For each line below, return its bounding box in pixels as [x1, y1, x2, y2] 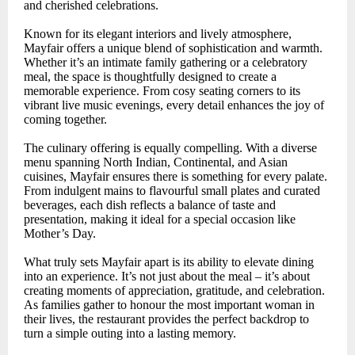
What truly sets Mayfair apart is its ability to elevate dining [24, 255, 314, 269]
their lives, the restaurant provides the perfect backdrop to [24, 312, 309, 326]
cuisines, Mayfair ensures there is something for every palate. [24, 170, 327, 184]
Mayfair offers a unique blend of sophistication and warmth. [24, 41, 323, 55]
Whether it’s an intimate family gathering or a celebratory [24, 55, 307, 70]
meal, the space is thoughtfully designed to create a [24, 70, 277, 84]
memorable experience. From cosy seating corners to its [24, 84, 300, 98]
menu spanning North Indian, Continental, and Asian [24, 155, 288, 170]
